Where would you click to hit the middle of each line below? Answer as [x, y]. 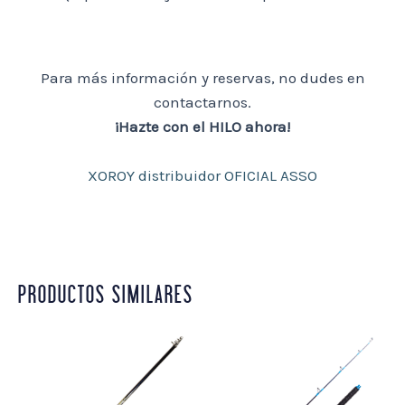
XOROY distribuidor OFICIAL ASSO [202, 175]
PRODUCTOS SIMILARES [106, 297]
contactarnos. [202, 102]
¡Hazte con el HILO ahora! [202, 126]
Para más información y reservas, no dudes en [202, 77]
